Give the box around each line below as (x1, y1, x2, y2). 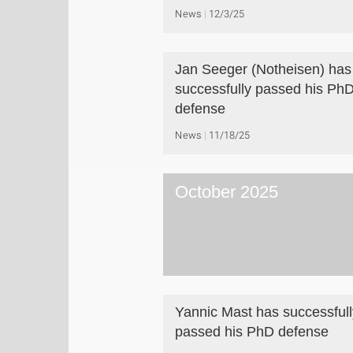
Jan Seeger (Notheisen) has (175, 61, 351, 77)
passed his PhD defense (175, 324, 329, 340)
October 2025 (175, 182, 278, 202)
